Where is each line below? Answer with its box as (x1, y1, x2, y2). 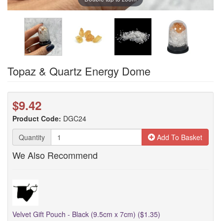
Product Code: (12, 113, 61, 123)
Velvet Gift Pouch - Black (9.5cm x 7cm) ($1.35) (12, 209, 160, 219)
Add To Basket (155, 132, 202, 142)
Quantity (19, 132, 45, 142)
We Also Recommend (12, 148, 98, 161)
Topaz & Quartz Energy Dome (7, 63, 150, 78)
